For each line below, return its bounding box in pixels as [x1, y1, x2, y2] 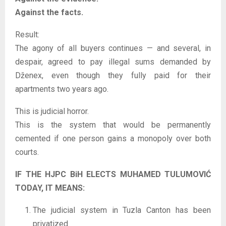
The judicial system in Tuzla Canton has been [33, 205, 211, 215]
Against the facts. [15, 7, 83, 17]
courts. [15, 147, 39, 157]
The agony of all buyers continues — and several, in [15, 43, 211, 53]
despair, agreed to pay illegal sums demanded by [15, 56, 211, 67]
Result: [15, 29, 39, 39]
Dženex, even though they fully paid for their [15, 70, 211, 80]
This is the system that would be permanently [15, 120, 211, 130]
